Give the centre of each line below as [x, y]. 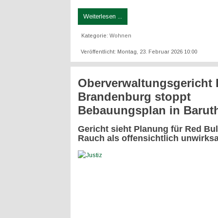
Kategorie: [95, 36]
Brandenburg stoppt [134, 97]
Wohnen [120, 36]
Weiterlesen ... [103, 16]
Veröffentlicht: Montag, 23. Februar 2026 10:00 [139, 52]
